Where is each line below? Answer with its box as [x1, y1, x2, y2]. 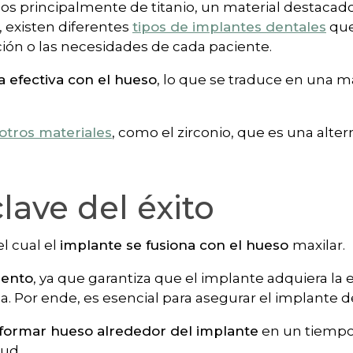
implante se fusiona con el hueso [60, 236, 292, 253]
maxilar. [292, 236, 348, 253]
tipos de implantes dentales [132, 18, 326, 35]
